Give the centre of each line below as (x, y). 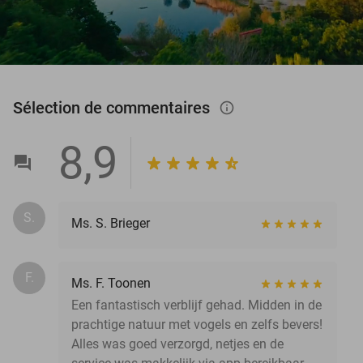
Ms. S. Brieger (111, 223)
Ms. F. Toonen (111, 283)
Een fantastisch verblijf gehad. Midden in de (196, 305)
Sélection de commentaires (113, 107)
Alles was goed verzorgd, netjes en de (177, 344)
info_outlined (235, 107)
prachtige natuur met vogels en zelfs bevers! (197, 324)
